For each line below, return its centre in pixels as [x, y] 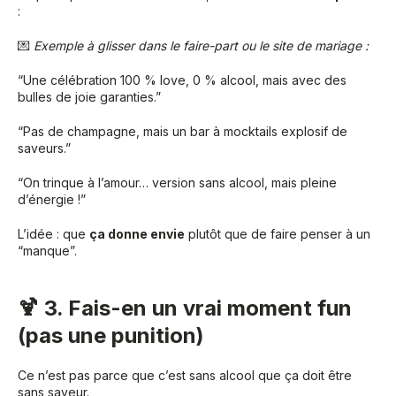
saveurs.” [44, 148]
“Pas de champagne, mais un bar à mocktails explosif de [183, 131]
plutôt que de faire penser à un [278, 233]
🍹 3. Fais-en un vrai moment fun [185, 308]
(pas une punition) [111, 335]
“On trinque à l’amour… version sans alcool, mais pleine [177, 182]
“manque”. [47, 250]
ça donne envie [137, 233]
